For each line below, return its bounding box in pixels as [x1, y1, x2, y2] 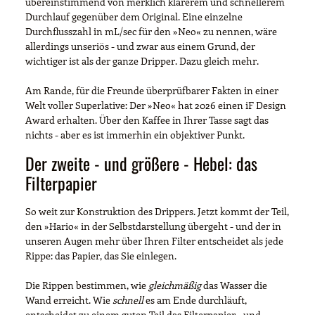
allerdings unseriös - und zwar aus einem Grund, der [25, 39, 255, 53]
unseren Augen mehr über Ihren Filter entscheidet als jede [25, 233, 283, 247]
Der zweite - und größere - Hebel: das [25, 150, 257, 176]
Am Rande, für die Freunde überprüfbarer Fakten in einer [25, 83, 278, 97]
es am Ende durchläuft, [143, 292, 247, 307]
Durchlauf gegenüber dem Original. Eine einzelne [25, 9, 243, 23]
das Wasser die [201, 278, 267, 292]
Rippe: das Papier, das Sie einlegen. [25, 248, 176, 262]
